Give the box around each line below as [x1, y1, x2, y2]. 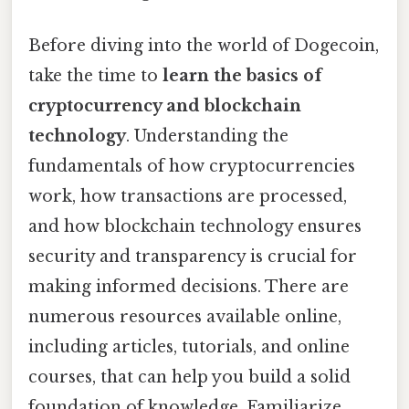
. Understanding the [126, 125, 288, 146]
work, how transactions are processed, [28, 185, 347, 206]
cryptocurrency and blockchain [28, 95, 301, 116]
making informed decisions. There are [28, 276, 349, 297]
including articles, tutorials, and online [28, 336, 350, 357]
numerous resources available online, [28, 306, 341, 327]
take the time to [28, 65, 163, 86]
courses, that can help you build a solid [28, 366, 351, 387]
